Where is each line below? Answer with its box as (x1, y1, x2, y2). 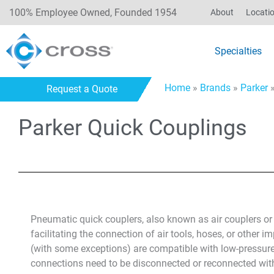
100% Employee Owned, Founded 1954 (9, 6, 177, 18)
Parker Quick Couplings (18, 115, 247, 141)
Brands (199, 81, 231, 94)
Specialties (215, 45, 262, 57)
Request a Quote (46, 83, 118, 95)
